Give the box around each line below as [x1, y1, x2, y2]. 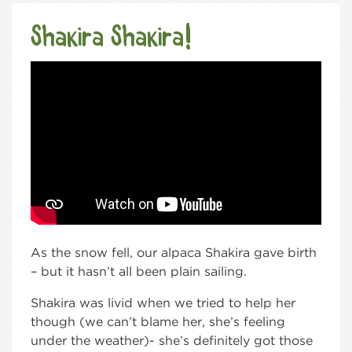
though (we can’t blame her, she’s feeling [31, 314, 285, 330]
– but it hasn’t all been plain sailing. [31, 264, 247, 280]
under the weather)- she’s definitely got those [31, 333, 313, 349]
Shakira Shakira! [31, 24, 191, 53]
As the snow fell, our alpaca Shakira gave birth [31, 245, 317, 261]
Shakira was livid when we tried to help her [31, 295, 295, 311]
